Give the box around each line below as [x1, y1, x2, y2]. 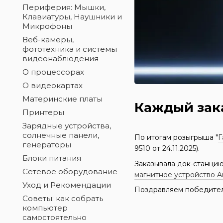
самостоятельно [22, 213, 87, 222]
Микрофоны [22, 21, 72, 31]
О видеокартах [22, 81, 83, 90]
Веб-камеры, [22, 35, 74, 44]
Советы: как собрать [22, 194, 103, 203]
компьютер [22, 203, 68, 213]
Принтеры [22, 108, 64, 117]
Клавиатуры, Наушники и [22, 12, 122, 21]
